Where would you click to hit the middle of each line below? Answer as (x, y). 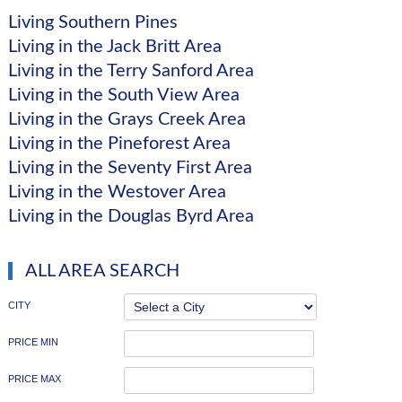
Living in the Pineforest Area (119, 143)
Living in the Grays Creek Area (127, 119)
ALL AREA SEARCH (102, 271)
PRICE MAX (34, 378)
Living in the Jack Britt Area (114, 46)
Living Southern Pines (92, 22)
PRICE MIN (33, 341)
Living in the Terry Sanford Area (131, 70)
